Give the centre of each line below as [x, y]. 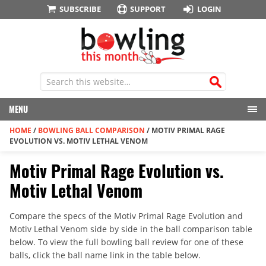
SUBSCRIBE [80, 9]
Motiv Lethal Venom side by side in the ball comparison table [131, 229]
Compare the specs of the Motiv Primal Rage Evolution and [126, 216]
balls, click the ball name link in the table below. [105, 255]
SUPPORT [148, 9]
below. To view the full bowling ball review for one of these [126, 242]
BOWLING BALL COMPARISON [91, 131]
